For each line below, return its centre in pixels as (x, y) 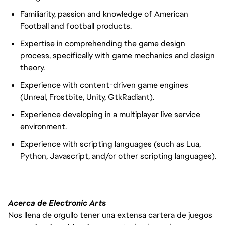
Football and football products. (76, 26)
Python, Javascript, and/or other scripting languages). (118, 156)
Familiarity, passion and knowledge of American (104, 14)
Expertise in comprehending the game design (103, 43)
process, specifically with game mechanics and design (118, 55)
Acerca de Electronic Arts (57, 203)
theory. (33, 67)
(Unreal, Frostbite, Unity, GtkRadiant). (87, 97)
